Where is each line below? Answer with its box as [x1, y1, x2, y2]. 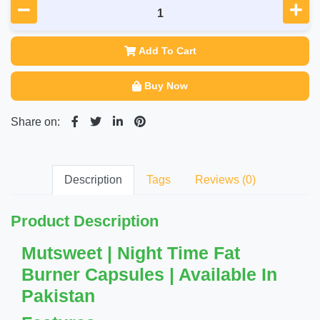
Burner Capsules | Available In [21, 264, 277, 284]
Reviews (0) [195, 174, 256, 186]
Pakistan [21, 286, 95, 306]
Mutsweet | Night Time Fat [21, 243, 240, 263]
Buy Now [144, 80, 188, 91]
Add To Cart [138, 45, 196, 56]
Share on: [11, 116, 60, 128]
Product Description [11, 212, 159, 230]
